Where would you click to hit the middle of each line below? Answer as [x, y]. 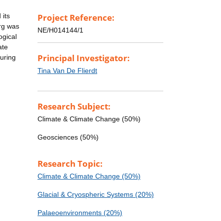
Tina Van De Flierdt [67, 71]
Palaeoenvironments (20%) [80, 213]
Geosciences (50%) [68, 137]
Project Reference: [76, 18]
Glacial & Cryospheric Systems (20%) [96, 195]
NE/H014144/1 [60, 30]
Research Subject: [74, 107]
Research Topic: [70, 164]
